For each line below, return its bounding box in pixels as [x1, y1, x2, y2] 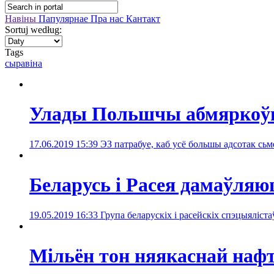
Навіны [5, 13, 39, 24]
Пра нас [91, 13, 126, 24]
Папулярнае [39, 13, 91, 24]
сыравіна [5, 58, 42, 68]
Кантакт [126, 13, 160, 24]
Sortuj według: [5, 24, 62, 35]
